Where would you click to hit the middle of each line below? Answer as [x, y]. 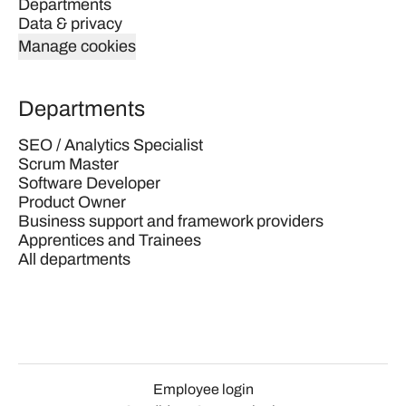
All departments [74, 259]
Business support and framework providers [171, 221]
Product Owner [72, 202]
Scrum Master [68, 164]
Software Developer [89, 183]
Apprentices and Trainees [110, 240]
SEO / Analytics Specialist [111, 145]
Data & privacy [70, 24]
